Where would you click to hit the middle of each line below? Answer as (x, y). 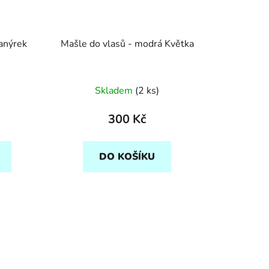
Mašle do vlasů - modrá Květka (127, 44)
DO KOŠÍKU (127, 156)
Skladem (115, 90)
